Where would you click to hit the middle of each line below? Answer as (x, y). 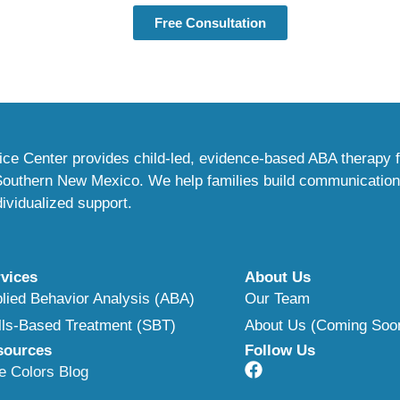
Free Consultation (210, 23)
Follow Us (280, 350)
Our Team (277, 299)
